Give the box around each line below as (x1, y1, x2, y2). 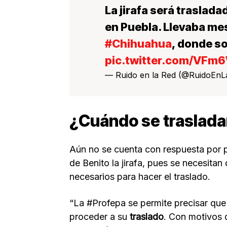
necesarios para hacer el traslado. (69, 171, 210, 182)
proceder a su (69, 211, 130, 222)
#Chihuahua (105, 36, 172, 50)
